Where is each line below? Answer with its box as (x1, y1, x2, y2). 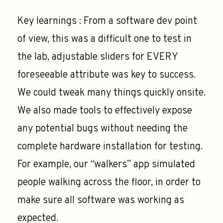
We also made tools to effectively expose (17, 104, 192, 117)
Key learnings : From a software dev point (17, 14, 197, 28)
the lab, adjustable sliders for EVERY (17, 50, 178, 64)
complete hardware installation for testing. (17, 140, 203, 153)
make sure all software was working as (17, 194, 184, 207)
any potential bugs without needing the (17, 122, 188, 135)
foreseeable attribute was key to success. (17, 68, 196, 82)
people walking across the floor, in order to (17, 176, 201, 189)
